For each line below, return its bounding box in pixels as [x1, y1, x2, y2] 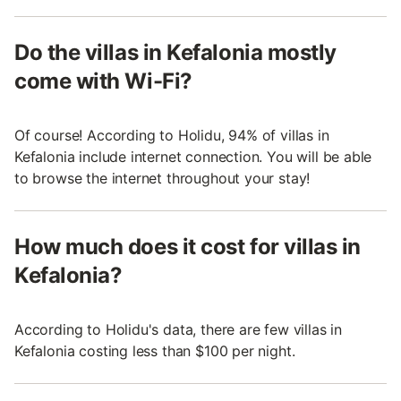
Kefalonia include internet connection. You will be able [14, 147, 372, 166]
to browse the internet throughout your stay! [14, 168, 311, 187]
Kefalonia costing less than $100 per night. [14, 341, 295, 360]
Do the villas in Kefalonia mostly [14, 38, 337, 65]
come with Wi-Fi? [14, 67, 192, 94]
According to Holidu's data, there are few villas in [14, 320, 343, 338]
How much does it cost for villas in [14, 233, 362, 260]
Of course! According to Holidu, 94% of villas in [14, 125, 329, 144]
